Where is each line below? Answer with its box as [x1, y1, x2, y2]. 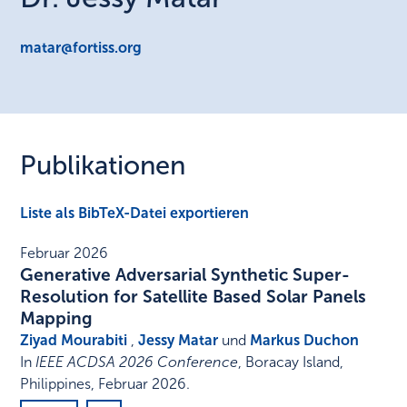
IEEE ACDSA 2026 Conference [35, 353, 239, 372]
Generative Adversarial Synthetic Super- [20, 264, 351, 286]
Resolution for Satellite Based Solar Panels [20, 286, 367, 308]
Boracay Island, [245, 353, 344, 372]
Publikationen [20, 150, 186, 183]
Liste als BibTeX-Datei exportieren [20, 204, 250, 223]
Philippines [20, 375, 92, 393]
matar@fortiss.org [20, 39, 143, 57]
